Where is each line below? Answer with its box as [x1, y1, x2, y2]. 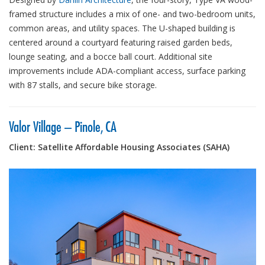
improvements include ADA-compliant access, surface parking [9, 64, 245, 76]
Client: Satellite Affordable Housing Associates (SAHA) [9, 141, 230, 153]
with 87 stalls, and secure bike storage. [9, 79, 157, 91]
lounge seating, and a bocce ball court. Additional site [9, 50, 212, 62]
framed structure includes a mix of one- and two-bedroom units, [9, 8, 256, 20]
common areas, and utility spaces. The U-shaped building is [9, 22, 235, 34]
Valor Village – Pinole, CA [9, 118, 117, 135]
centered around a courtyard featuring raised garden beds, [9, 36, 232, 48]
